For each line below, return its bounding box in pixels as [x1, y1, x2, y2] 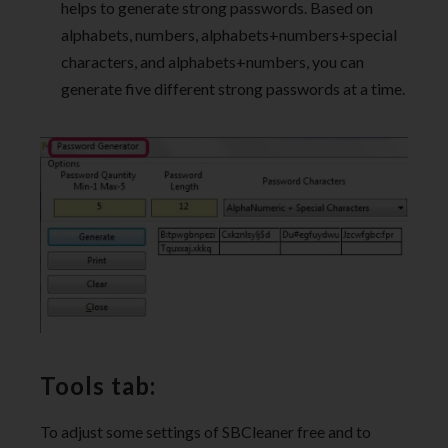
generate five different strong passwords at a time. [61, 79, 405, 99]
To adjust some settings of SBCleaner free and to [40, 421, 371, 441]
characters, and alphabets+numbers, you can [61, 52, 364, 72]
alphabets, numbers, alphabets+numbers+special [61, 25, 397, 45]
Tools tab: [40, 370, 156, 400]
